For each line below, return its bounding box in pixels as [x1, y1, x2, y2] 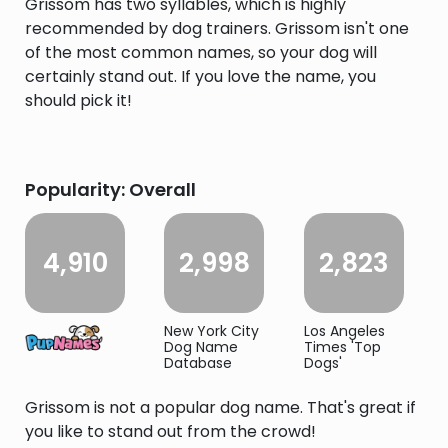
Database [164, 353, 233, 373]
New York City [164, 321, 260, 341]
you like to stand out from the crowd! [25, 420, 316, 443]
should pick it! [25, 89, 132, 112]
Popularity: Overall [25, 177, 196, 202]
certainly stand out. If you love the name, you [25, 65, 376, 88]
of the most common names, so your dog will [25, 41, 377, 64]
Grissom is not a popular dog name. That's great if [25, 396, 416, 419]
